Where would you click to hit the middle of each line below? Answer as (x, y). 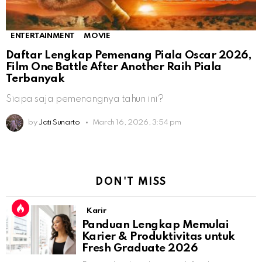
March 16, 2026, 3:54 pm (137, 122)
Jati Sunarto (59, 122)
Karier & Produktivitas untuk (158, 236)
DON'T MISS (131, 182)
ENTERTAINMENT (43, 36)
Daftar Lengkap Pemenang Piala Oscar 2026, (129, 55)
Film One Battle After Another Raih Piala (114, 67)
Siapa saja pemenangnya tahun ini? (85, 99)
